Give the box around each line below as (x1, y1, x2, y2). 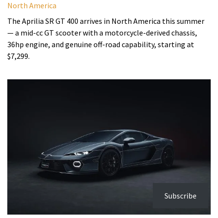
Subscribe (164, 191, 197, 200)
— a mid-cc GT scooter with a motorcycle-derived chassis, (7, 27, 197, 37)
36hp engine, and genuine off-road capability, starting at (7, 39, 194, 49)
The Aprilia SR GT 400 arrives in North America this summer (7, 16, 204, 26)
